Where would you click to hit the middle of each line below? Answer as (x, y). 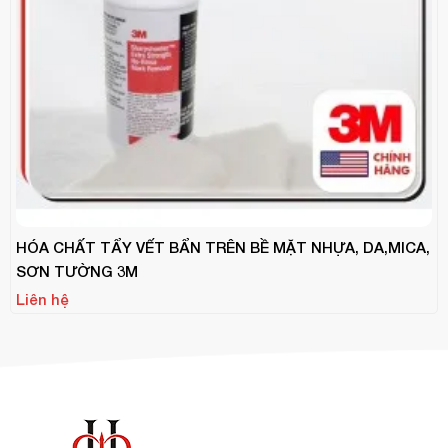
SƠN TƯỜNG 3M (77, 270)
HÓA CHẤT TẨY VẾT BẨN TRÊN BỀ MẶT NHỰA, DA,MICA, (223, 246)
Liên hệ (42, 298)
